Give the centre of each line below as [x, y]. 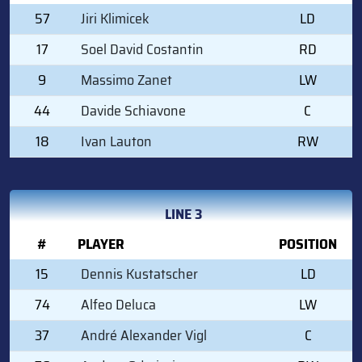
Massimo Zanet [126, 80]
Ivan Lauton [116, 141]
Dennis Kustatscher [139, 274]
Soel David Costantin [142, 49]
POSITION [308, 244]
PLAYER [101, 244]
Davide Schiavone [133, 110]
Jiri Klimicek [115, 18]
